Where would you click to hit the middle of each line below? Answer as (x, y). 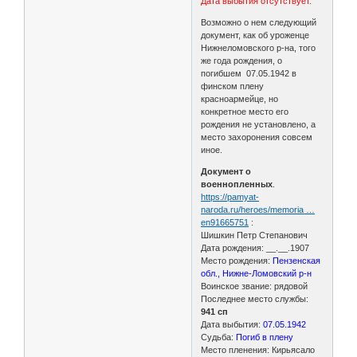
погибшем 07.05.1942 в (249, 73)
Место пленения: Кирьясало (258, 349)
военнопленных (237, 184)
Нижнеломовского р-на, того (259, 47)
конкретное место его (245, 111)
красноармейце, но (240, 98)
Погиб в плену (264, 337)
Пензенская (297, 260)
